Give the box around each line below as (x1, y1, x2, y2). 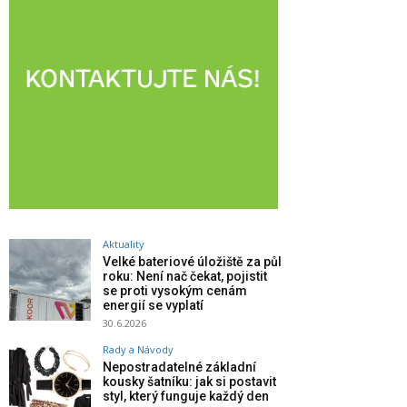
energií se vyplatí (103, 298, 203, 313)
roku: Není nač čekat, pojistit (103, 269, 267, 284)
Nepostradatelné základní (103, 360, 256, 375)
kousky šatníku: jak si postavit (103, 374, 276, 390)
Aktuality (103, 237, 144, 252)
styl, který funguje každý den (103, 389, 269, 404)
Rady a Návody (103, 342, 174, 357)
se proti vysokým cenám (103, 283, 247, 299)
